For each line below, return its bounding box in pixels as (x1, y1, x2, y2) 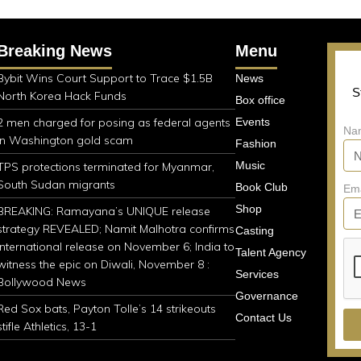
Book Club (235, 180, 288, 194)
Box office (235, 93, 286, 107)
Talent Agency (235, 246, 307, 259)
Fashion (235, 137, 277, 151)
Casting (235, 224, 275, 238)
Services (235, 268, 280, 281)
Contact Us (235, 311, 293, 325)
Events (235, 115, 271, 129)
